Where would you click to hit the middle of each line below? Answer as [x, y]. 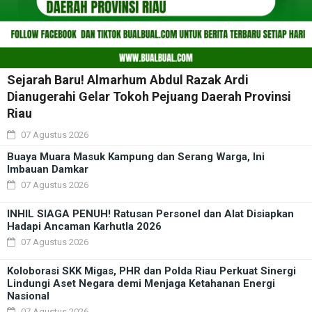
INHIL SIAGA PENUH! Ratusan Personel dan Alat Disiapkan [150, 214]
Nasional [28, 296]
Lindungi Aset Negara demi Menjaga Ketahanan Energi [141, 283]
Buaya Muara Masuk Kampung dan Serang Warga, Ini [136, 157]
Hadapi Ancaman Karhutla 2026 [84, 226]
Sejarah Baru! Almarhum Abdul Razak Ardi [128, 80]
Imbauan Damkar [48, 169]
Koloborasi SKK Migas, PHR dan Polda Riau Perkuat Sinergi [151, 271]
